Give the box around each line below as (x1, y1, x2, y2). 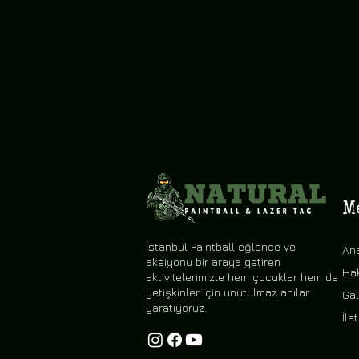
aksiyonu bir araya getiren (146, 255, 280, 268)
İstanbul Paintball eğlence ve (146, 240, 296, 253)
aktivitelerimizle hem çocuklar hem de (146, 270, 338, 284)
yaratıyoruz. (146, 301, 207, 314)
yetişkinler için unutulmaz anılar (146, 285, 309, 299)
